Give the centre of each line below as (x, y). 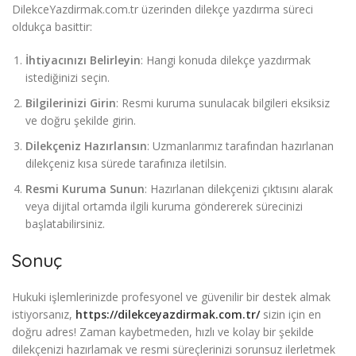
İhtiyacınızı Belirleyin (83, 60)
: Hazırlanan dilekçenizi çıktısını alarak (239, 188)
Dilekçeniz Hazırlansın (86, 145)
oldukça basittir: (52, 26)
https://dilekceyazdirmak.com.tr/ (168, 314)
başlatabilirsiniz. (65, 223)
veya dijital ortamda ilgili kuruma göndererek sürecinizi (164, 206)
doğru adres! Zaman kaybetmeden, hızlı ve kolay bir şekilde (163, 331)
